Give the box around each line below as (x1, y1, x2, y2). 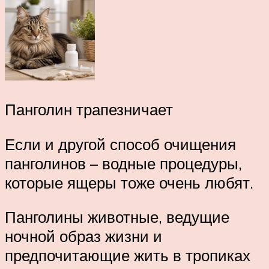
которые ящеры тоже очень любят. (5, 172, 253, 192)
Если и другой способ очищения (5, 134, 236, 154)
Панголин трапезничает (5, 99, 173, 119)
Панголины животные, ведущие (5, 207, 229, 227)
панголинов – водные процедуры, (5, 153, 242, 173)
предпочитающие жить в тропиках (5, 246, 250, 265)
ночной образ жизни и (5, 226, 162, 246)
